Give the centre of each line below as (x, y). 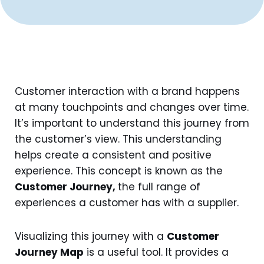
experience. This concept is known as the (119, 171)
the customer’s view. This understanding (118, 139)
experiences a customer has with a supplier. (127, 203)
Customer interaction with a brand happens (127, 91)
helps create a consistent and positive (113, 155)
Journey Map (49, 252)
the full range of (159, 187)
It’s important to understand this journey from (132, 123)
